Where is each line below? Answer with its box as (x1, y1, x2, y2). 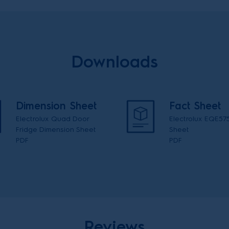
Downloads (71, 52, 158, 72)
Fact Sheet (169, 99, 221, 112)
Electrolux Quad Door (16, 114, 89, 123)
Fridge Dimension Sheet (16, 125, 96, 134)
